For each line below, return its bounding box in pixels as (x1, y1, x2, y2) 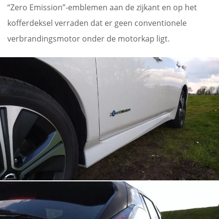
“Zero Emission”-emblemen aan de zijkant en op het (7, 1, 197, 13)
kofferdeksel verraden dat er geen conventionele (7, 17, 187, 28)
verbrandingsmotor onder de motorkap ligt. (7, 33, 170, 44)
